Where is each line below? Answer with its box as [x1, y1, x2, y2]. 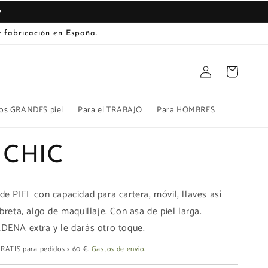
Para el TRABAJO [78, 103, 143, 117]
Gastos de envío [91, 243, 144, 255]
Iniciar [193, 57, 217, 71]
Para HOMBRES [157, 103, 215, 117]
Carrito [218, 64, 245, 78]
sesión [193, 72, 218, 86]
